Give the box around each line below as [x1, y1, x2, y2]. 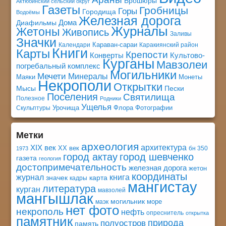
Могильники [110, 68, 177, 82]
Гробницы [139, 4, 189, 16]
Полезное [16, 94, 45, 102]
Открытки [114, 80, 163, 93]
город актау [63, 151, 118, 162]
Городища [82, 8, 117, 16]
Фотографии [135, 103, 173, 111]
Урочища [52, 103, 80, 111]
